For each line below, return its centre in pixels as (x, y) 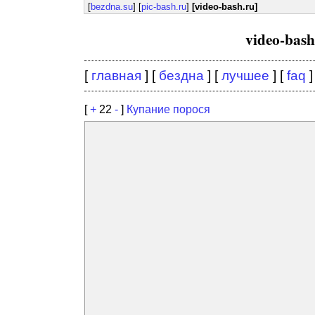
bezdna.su (112, 7)
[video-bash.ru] (225, 7)
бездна (181, 76)
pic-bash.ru (164, 7)
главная (116, 76)
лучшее (245, 76)
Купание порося (168, 109)
